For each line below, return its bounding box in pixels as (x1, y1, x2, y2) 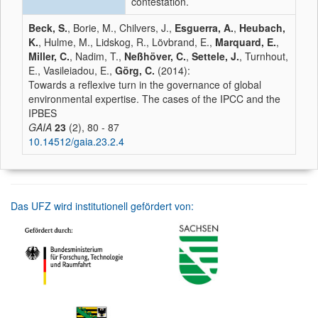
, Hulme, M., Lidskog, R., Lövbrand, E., (38, 35, 215, 49)
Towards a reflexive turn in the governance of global (28, 77, 261, 92)
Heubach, (239, 21, 285, 35)
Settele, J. (192, 49, 239, 63)
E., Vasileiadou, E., (28, 63, 115, 77)
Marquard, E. (215, 35, 276, 49)
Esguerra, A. (175, 21, 234, 35)
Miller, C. (28, 49, 70, 63)
